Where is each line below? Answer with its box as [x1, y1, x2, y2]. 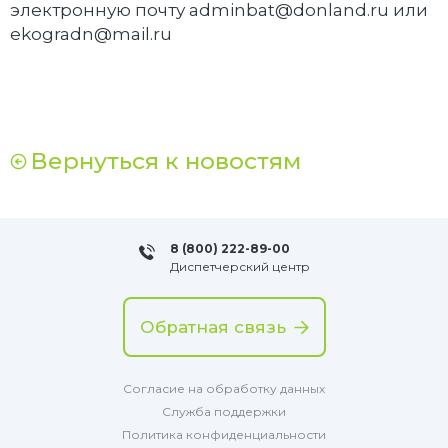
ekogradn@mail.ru [10, 24, 172, 45]
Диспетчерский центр [169, 259, 310, 275]
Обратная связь [139, 317, 286, 338]
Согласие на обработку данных [123, 381, 325, 397]
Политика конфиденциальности [122, 427, 326, 443]
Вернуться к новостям [31, 147, 301, 176]
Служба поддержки [162, 404, 286, 420]
